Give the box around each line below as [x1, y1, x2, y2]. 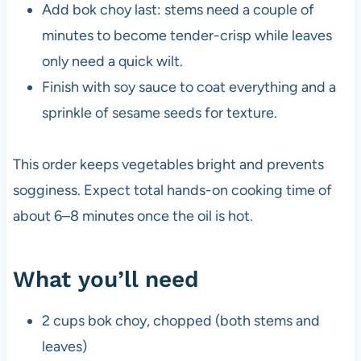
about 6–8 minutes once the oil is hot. [12, 206, 253, 225]
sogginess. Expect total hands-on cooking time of [12, 180, 332, 199]
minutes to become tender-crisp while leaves [41, 26, 332, 44]
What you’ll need [12, 265, 199, 293]
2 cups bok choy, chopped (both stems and [41, 311, 320, 330]
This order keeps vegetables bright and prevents [12, 155, 324, 173]
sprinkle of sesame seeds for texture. [41, 103, 277, 122]
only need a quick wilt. [41, 52, 183, 70]
